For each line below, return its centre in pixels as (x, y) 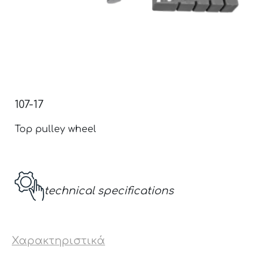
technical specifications (109, 190)
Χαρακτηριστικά (58, 240)
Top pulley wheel (55, 129)
